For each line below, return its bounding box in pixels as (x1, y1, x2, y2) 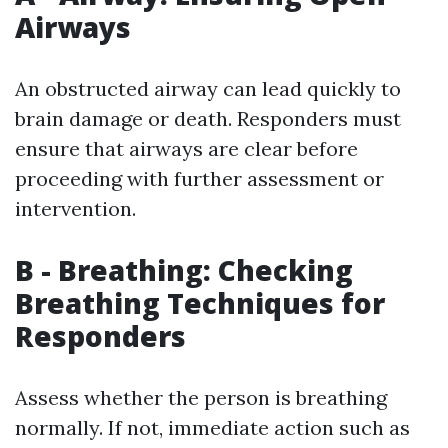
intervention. (15, 196, 136, 221)
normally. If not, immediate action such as (15, 415, 410, 440)
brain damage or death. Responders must (15, 106, 401, 131)
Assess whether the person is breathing (15, 385, 387, 410)
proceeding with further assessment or (15, 166, 384, 191)
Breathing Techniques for (15, 284, 385, 322)
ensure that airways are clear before (15, 136, 358, 161)
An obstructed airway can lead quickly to (15, 76, 401, 101)
